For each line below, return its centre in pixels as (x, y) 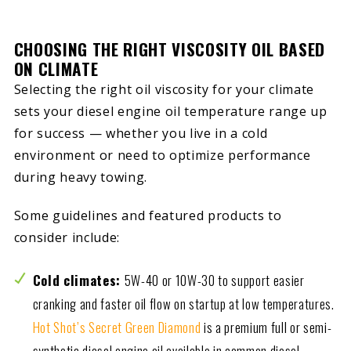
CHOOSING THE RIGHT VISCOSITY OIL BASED (170, 49)
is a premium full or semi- (266, 327)
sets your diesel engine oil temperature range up (170, 112)
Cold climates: (78, 280)
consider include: (69, 237)
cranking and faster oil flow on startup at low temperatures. (183, 304)
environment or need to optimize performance (162, 156)
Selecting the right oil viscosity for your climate (164, 90)
